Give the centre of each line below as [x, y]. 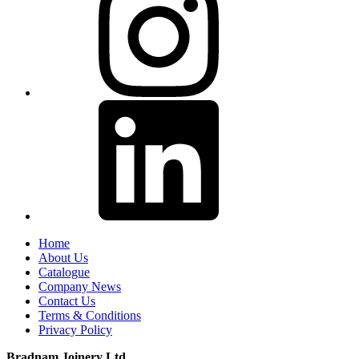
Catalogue [64, 272]
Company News [80, 287]
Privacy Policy [75, 330]
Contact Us [67, 301]
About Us [63, 258]
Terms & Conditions [90, 316]
